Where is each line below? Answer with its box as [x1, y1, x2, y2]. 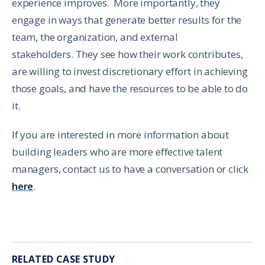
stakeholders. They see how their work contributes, [12, 47, 243, 61]
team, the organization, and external [12, 30, 178, 44]
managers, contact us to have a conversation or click [12, 161, 249, 176]
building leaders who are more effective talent [12, 144, 223, 159]
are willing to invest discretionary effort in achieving [12, 64, 248, 78]
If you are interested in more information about [12, 127, 230, 141]
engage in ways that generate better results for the [12, 12, 242, 27]
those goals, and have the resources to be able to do [12, 81, 248, 95]
